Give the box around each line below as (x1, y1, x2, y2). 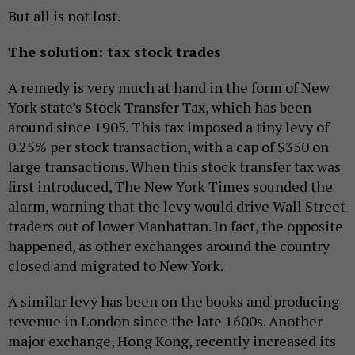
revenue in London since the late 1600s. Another (8, 311, 323, 331)
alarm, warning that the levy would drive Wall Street (8, 197, 345, 216)
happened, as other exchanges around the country (8, 236, 330, 256)
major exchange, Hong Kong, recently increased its (8, 331, 336, 351)
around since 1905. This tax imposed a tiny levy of (8, 117, 329, 137)
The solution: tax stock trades (8, 42, 221, 62)
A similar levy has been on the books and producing (8, 292, 339, 311)
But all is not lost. (8, 6, 123, 26)
